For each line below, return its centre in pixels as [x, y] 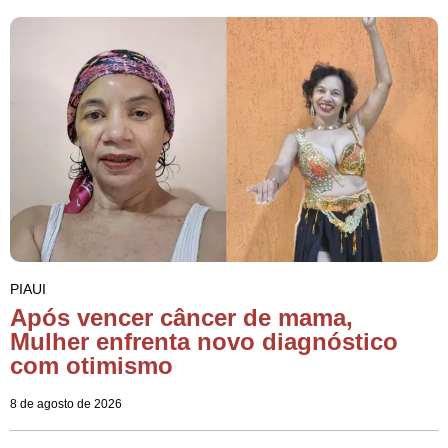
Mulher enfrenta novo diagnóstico [204, 341]
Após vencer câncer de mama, [181, 317]
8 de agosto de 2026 [66, 403]
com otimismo [91, 365]
